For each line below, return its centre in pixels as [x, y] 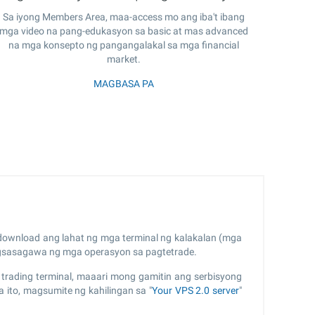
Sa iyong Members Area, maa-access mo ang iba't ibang [124, 17]
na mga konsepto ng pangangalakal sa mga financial [124, 45]
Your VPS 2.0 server [196, 290]
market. [124, 59]
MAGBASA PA [124, 83]
